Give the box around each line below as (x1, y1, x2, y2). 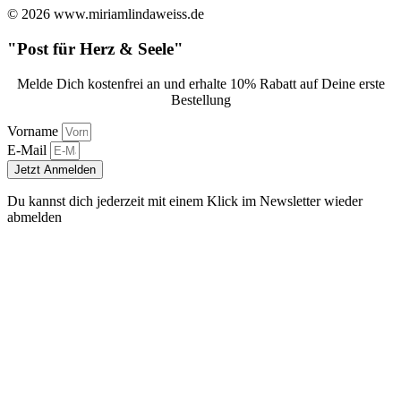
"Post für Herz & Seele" (7, 39, 183, 58)
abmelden (7, 209, 62, 225)
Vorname (7, 123, 62, 139)
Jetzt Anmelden (14, 162, 96, 176)
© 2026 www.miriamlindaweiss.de (7, 6, 204, 22)
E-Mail (7, 141, 50, 158)
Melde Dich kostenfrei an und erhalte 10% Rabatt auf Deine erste (16, 75, 385, 91)
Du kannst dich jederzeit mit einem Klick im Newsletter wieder (7, 192, 363, 209)
